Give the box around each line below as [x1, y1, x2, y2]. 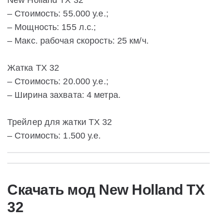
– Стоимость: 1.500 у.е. [7, 131, 101, 141]
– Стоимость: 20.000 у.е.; [7, 77, 108, 87]
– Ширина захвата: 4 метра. [7, 90, 121, 100]
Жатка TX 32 [7, 63, 60, 73]
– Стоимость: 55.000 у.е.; [7, 9, 108, 19]
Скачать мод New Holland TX [7, 181, 204, 198]
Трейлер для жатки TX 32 [7, 117, 112, 127]
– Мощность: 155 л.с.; [7, 22, 96, 32]
